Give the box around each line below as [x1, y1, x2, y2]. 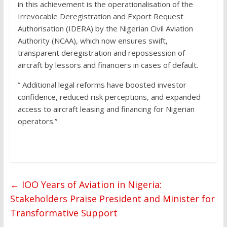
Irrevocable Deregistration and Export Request [17, 11, 183, 22]
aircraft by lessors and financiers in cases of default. [17, 60, 198, 70]
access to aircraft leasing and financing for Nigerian [17, 104, 195, 115]
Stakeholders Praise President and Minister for [10, 193, 215, 205]
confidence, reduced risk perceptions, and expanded [17, 92, 201, 102]
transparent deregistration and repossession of [17, 48, 185, 58]
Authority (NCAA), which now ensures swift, [17, 35, 168, 46]
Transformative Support [10, 207, 118, 219]
